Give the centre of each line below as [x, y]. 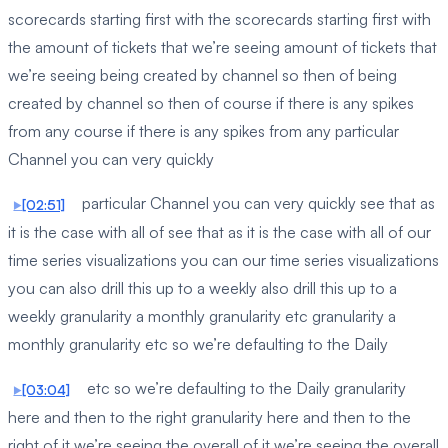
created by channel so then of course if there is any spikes [211, 102]
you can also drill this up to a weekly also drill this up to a [202, 287]
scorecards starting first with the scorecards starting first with [219, 18]
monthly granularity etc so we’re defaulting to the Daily [198, 343]
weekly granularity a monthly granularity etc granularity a [202, 315]
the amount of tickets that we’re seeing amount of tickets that [222, 46]
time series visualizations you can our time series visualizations [223, 259]
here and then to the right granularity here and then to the [209, 416]
